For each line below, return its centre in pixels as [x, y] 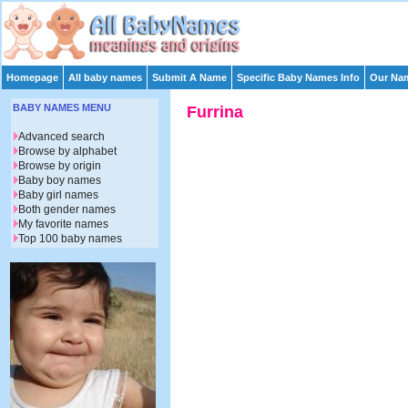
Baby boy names [60, 181]
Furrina [215, 112]
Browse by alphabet [67, 152]
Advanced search [61, 137]
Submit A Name [189, 77]
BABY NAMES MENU [62, 108]
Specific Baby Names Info [298, 77]
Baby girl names [58, 195]
